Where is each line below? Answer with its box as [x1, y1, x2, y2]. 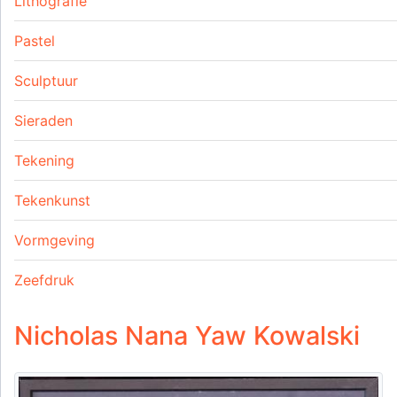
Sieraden [14, 112, 73, 130]
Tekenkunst [14, 191, 90, 210]
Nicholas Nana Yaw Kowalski [14, 320, 360, 352]
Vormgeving [14, 231, 95, 250]
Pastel [14, 32, 55, 51]
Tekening [14, 152, 74, 170]
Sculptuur [14, 72, 78, 90]
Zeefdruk [14, 271, 74, 290]
